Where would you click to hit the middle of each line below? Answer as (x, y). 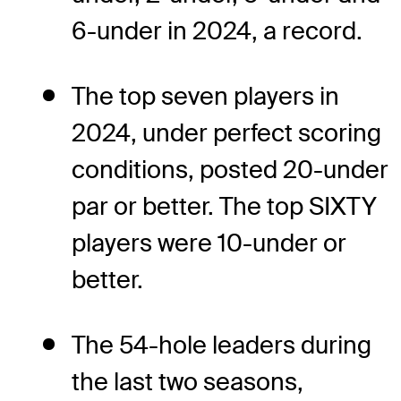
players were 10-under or (209, 243)
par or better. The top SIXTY (224, 207)
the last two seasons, (188, 382)
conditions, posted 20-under (230, 170)
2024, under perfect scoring (226, 133)
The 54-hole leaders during (222, 346)
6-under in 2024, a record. (217, 31)
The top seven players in (205, 97)
